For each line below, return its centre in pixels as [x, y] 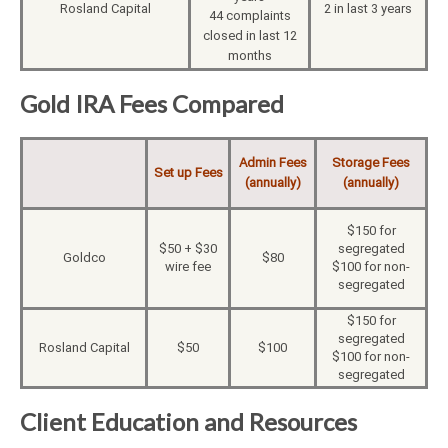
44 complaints [249, 16]
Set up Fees [188, 173]
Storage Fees [371, 163]
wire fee [188, 267]
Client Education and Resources [188, 422]
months [249, 56]
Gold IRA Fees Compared [152, 104]
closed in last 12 [249, 36]
